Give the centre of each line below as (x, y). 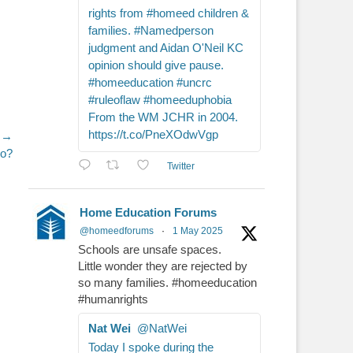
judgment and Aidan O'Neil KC (166, 48)
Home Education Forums (148, 213)
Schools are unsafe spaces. (150, 250)
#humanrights (113, 299)
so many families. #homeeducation (167, 283)
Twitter (180, 166)
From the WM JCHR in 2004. (163, 117)
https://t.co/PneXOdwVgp (153, 135)
